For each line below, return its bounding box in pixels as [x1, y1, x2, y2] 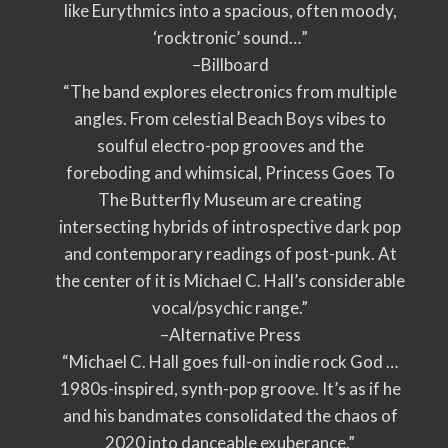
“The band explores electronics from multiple [63, 81, 397, 102]
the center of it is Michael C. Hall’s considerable [55, 270, 405, 291]
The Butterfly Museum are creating [98, 189, 362, 210]
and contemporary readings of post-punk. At [63, 243, 397, 264]
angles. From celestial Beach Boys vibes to [74, 108, 386, 129]
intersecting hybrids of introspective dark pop [59, 216, 401, 237]
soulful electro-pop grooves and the [96, 135, 364, 156]
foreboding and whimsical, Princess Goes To [65, 162, 395, 183]
